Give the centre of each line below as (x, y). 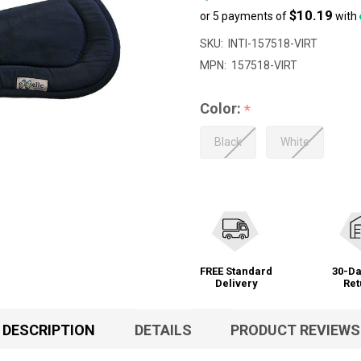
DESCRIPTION (48, 330)
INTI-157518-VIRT (273, 44)
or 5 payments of (245, 17)
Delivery (236, 284)
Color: (222, 109)
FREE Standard (236, 272)
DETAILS (163, 330)
